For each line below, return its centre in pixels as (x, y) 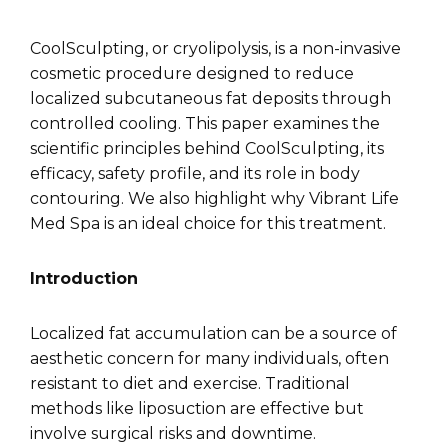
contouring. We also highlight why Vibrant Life (214, 199)
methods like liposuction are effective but (197, 409)
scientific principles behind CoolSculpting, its (207, 149)
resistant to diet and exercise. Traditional (190, 384)
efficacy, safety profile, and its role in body (195, 174)
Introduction (84, 279)
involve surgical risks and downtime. (173, 434)
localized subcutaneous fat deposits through (210, 99)
